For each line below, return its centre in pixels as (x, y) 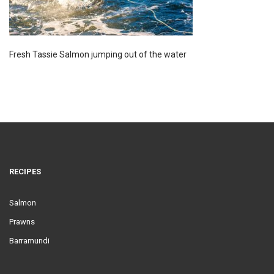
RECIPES (25, 172)
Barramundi (29, 241)
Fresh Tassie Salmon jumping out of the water (98, 54)
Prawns (22, 222)
